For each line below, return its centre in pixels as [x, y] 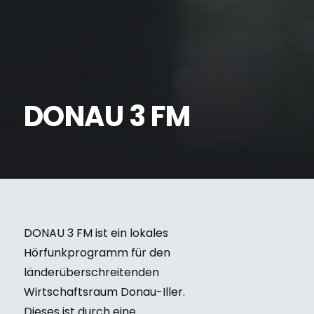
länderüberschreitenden [91, 272]
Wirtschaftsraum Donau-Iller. [104, 292]
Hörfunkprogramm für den [97, 253]
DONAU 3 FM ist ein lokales [96, 233]
